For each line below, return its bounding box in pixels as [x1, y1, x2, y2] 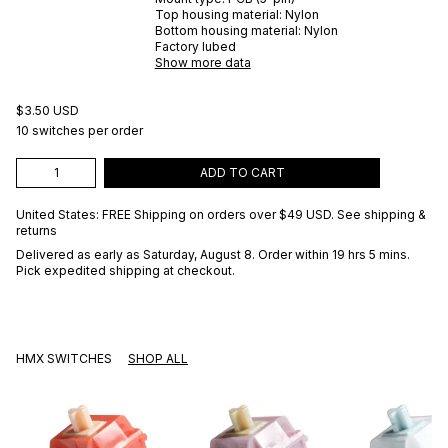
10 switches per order [16, 122, 143, 138]
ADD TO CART [199, 164, 285, 180]
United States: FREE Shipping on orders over [16, 206, 276, 222]
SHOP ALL [128, 350, 188, 366]
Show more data [154, 54, 251, 70]
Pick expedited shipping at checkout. [16, 262, 235, 278]
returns [16, 222, 57, 238]
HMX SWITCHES [16, 350, 112, 366]
